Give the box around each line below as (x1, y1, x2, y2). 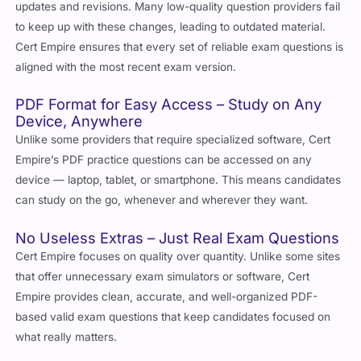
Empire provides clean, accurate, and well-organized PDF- (15, 289, 318, 303)
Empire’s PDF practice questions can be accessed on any (15, 153, 313, 166)
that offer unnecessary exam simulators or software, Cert (15, 269, 310, 283)
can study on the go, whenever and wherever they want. (15, 193, 309, 206)
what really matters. (15, 330, 118, 343)
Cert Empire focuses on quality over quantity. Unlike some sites (15, 249, 341, 263)
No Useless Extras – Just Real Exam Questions (15, 228, 340, 247)
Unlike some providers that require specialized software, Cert (15, 133, 331, 146)
